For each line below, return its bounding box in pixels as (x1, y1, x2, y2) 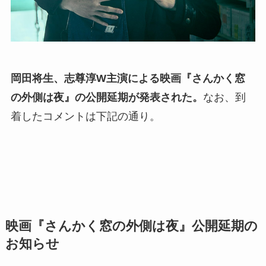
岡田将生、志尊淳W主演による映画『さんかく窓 (10, 72, 245, 85)
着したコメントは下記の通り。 (10, 110, 160, 123)
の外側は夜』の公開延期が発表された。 (10, 91, 203, 104)
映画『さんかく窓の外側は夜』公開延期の (5, 219, 258, 234)
